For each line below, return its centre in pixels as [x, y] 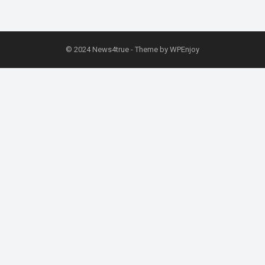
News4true [111, 49]
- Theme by [149, 49]
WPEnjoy [185, 49]
